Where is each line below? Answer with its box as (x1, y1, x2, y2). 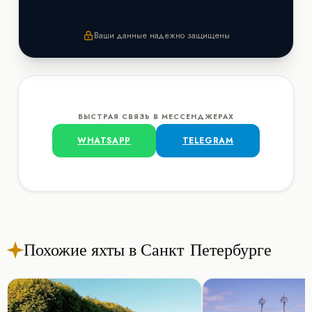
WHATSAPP (77, 134, 131, 147)
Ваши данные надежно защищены (93, 29, 230, 42)
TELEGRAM (182, 134, 234, 147)
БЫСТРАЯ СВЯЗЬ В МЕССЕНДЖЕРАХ (78, 111, 234, 122)
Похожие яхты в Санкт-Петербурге (24, 236, 272, 263)
